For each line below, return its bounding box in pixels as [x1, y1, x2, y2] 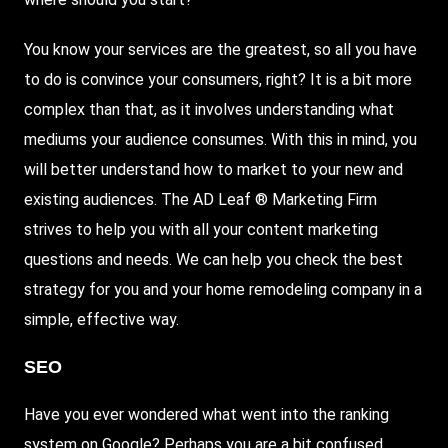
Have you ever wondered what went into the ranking [24, 404, 389, 424]
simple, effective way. [24, 309, 183, 329]
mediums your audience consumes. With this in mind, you [24, 129, 417, 149]
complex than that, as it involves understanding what [24, 99, 394, 119]
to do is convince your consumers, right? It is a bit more [24, 69, 412, 89]
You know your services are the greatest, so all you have [24, 39, 417, 59]
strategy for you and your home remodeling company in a [24, 279, 422, 299]
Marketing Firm [272, 189, 377, 209]
